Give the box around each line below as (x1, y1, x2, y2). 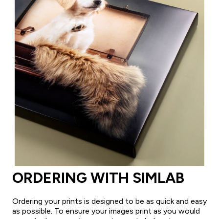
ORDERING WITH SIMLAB (12, 168, 184, 187)
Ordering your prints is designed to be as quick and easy (12, 196, 207, 206)
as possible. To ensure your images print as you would (12, 206, 200, 216)
